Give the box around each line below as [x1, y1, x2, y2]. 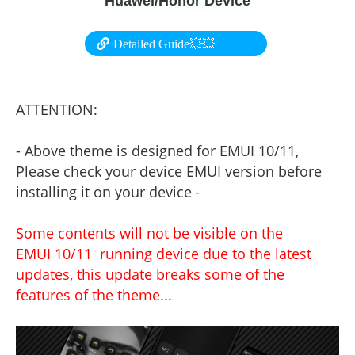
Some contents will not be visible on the [16, 223, 283, 242]
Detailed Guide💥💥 [113, 37, 215, 51]
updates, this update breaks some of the [16, 265, 284, 284]
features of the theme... [16, 285, 172, 304]
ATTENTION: [16, 100, 97, 119]
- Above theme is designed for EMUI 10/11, [16, 141, 299, 160]
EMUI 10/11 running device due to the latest [16, 244, 311, 263]
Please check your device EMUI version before [16, 162, 322, 181]
